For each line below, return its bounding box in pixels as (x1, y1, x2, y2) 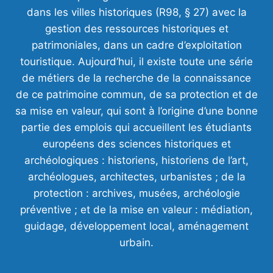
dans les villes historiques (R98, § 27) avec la (26, 6, 247, 19)
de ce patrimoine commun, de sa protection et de (15, 88, 258, 101)
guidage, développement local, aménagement (24, 220, 249, 233)
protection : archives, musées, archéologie (33, 187, 240, 200)
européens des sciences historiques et (42, 138, 231, 151)
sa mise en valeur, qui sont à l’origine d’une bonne (15, 105, 258, 118)
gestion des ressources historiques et (44, 23, 229, 35)
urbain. (119, 236, 154, 249)
